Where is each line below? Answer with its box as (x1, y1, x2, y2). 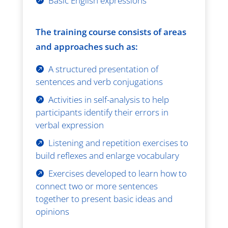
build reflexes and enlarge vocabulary (35, 149, 179, 161)
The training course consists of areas (35, 25, 186, 38)
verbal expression (35, 119, 104, 131)
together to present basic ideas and (35, 192, 173, 205)
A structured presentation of (48, 63, 158, 75)
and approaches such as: (35, 40, 138, 52)
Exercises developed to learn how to (48, 167, 187, 179)
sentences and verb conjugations (35, 75, 163, 88)
